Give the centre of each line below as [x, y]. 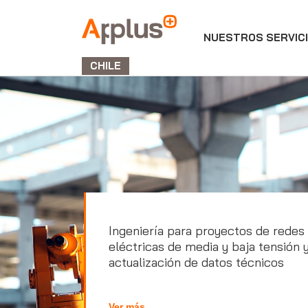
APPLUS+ [109, 41]
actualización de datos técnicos [196, 262]
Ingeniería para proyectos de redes [207, 231]
